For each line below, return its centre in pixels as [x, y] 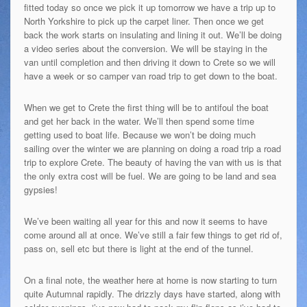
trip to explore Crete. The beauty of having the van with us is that [152, 162]
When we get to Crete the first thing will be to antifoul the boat [146, 107]
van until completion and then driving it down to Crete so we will [149, 62]
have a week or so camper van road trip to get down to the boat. [150, 75]
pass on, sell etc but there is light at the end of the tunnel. [138, 248]
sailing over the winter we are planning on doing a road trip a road [152, 148]
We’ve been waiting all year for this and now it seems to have [145, 221]
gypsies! [40, 189]
